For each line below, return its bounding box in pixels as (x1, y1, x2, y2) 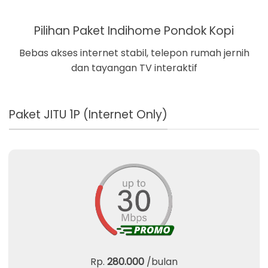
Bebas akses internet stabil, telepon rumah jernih (19, 46, 249, 60)
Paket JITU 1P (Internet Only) (9, 106, 167, 123)
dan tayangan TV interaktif (71, 61, 197, 75)
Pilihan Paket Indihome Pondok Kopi (34, 22, 234, 39)
